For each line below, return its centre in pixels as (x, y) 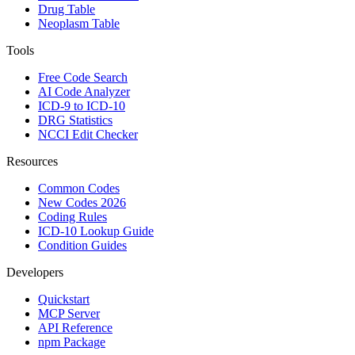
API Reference (75, 328)
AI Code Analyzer (84, 92)
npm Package (72, 342)
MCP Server (69, 314)
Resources (32, 162)
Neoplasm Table (79, 24)
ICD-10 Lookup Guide (96, 231)
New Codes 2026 (82, 203)
